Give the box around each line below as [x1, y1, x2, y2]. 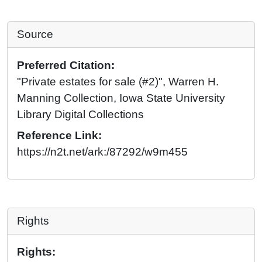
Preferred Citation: [17, 59, 115, 72]
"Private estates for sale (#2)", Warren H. [17, 75, 219, 88]
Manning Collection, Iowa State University [17, 92, 225, 105]
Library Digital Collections [17, 108, 144, 121]
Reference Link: [17, 129, 102, 142]
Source [17, 28, 53, 41]
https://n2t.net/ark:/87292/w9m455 [17, 146, 188, 158]
